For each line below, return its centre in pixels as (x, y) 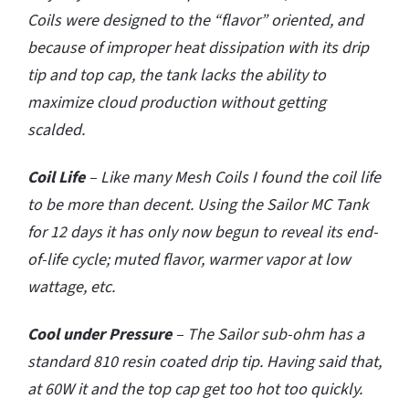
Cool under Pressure (100, 335)
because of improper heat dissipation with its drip (198, 48)
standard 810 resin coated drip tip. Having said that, (204, 362)
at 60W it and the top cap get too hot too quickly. (195, 390)
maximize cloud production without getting (177, 103)
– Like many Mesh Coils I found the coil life (233, 178)
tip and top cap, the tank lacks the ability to (177, 76)
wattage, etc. (71, 288)
